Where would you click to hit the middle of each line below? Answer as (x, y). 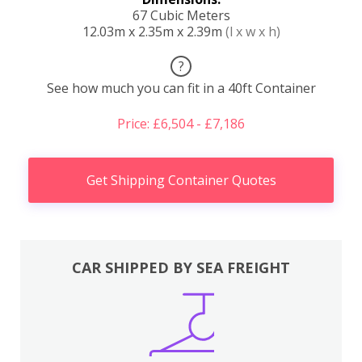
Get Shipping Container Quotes (181, 180)
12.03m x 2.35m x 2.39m (154, 31)
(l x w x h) (253, 31)
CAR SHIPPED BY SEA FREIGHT (181, 267)
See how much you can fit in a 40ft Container (181, 88)
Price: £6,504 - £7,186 (181, 123)
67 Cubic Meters (181, 15)
